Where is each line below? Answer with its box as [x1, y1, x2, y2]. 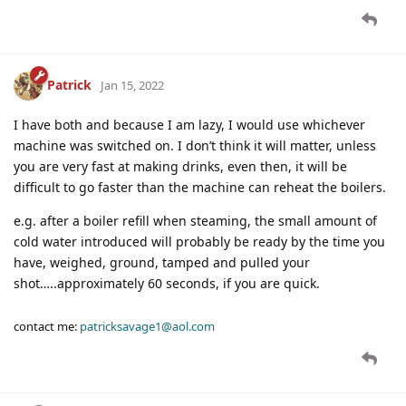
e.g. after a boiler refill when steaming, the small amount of [14, 211, 377, 229]
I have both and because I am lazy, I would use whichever [14, 115, 365, 133]
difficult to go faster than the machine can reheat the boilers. [14, 178, 386, 196]
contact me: [14, 317, 80, 334]
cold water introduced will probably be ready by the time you [14, 232, 385, 250]
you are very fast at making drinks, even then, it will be [14, 157, 347, 175]
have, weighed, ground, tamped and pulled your [14, 253, 310, 271]
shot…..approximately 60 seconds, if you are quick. [14, 274, 320, 292]
